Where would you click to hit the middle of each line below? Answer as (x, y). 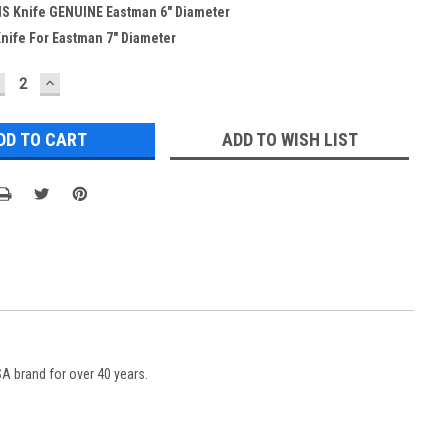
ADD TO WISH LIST (289, 139)
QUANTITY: (87, 95)
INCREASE (84, 81)
